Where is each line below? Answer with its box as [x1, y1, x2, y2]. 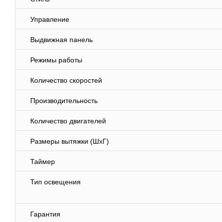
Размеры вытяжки [30, 137, 90, 146]
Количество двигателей [30, 117, 106, 125]
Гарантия [30, 210, 60, 219]
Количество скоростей [30, 76, 102, 85]
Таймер [30, 158, 55, 166]
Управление [30, 15, 69, 24]
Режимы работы [30, 56, 82, 64]
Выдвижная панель [30, 36, 93, 44]
